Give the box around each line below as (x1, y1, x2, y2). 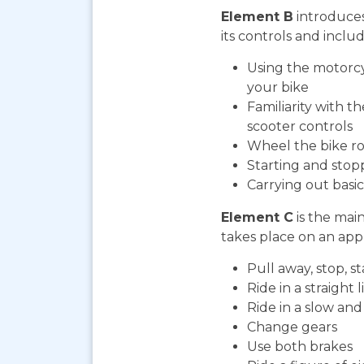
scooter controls (247, 118, 353, 134)
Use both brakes (247, 338, 353, 354)
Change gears (247, 318, 337, 335)
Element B (221, 8, 293, 24)
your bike (247, 79, 309, 95)
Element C (221, 209, 293, 225)
